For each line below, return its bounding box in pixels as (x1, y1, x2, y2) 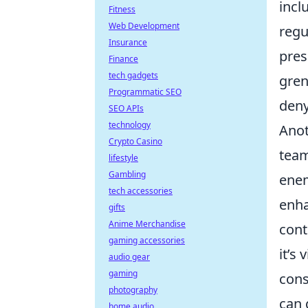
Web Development (109, 20, 179, 32)
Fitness (109, 3, 135, 15)
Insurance (109, 36, 147, 48)
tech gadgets (109, 69, 158, 81)
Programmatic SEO (109, 86, 181, 98)
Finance (109, 53, 138, 65)
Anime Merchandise (109, 218, 186, 230)
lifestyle (109, 152, 138, 164)
